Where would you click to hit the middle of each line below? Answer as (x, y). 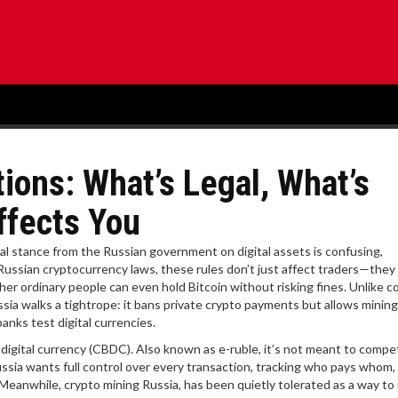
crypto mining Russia (121, 384)
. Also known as (175, 349)
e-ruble (239, 349)
